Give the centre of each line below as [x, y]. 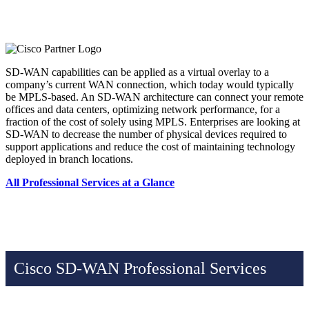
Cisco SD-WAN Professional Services [140, 268]
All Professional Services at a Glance [90, 182]
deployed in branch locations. [69, 159]
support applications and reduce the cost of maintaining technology [150, 147]
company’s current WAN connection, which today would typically [150, 84]
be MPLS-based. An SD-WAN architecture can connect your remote [154, 97]
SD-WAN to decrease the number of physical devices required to [146, 134]
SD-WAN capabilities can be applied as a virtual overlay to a [137, 72]
